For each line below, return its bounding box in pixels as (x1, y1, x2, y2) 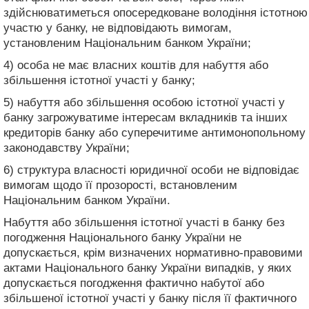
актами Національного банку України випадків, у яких (3, 261, 292, 275)
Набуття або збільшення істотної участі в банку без (3, 215, 285, 229)
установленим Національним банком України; (3, 36, 251, 50)
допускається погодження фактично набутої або (3, 276, 264, 290)
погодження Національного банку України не (3, 230, 241, 244)
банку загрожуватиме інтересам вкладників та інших (3, 110, 288, 124)
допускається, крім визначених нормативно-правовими (3, 246, 303, 259)
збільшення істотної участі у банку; (3, 73, 195, 87)
